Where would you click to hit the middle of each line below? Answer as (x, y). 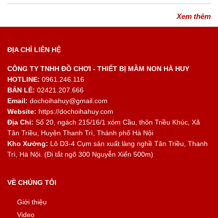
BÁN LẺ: (21, 90)
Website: (22, 111)
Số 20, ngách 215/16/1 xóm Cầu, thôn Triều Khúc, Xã (117, 122)
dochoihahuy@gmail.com (68, 101)
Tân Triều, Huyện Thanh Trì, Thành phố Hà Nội (80, 133)
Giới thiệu (32, 202)
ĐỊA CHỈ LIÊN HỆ (34, 50)
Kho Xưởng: (28, 144)
